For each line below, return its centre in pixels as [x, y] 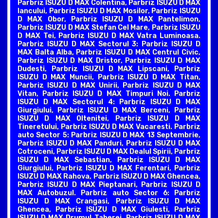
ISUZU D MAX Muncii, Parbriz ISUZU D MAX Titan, [109, 77]
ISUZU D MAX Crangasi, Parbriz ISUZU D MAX [109, 201]
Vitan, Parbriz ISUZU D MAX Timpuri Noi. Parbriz [109, 94]
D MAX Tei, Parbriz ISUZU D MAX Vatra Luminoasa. [109, 36]
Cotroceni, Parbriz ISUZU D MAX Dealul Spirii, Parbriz [109, 152]
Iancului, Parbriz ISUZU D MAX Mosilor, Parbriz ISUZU [109, 11]
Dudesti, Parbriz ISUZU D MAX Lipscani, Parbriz [109, 69]
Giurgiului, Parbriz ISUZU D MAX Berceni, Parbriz [109, 110]
